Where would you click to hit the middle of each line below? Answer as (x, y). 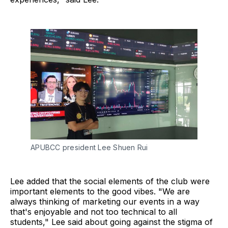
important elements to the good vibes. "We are (100, 192)
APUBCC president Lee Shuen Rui (89, 148)
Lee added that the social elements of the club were (110, 181)
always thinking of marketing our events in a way (105, 202)
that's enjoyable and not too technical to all (94, 212)
